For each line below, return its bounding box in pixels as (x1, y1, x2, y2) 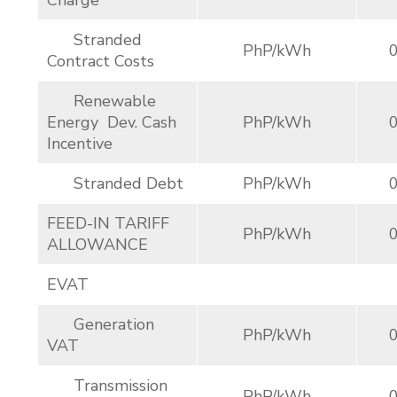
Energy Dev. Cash (47, 112, 176, 133)
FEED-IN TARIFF (47, 213, 169, 234)
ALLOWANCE (47, 234, 148, 255)
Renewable (47, 90, 156, 112)
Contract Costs (47, 51, 154, 72)
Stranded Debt (47, 173, 183, 194)
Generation (47, 314, 154, 335)
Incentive (47, 133, 113, 154)
